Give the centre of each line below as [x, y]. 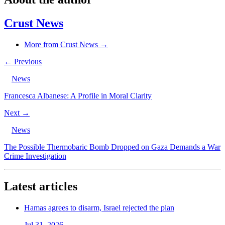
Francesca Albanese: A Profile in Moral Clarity [78, 96]
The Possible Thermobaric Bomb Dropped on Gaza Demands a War [112, 147]
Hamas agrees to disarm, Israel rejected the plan [99, 208]
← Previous [23, 62]
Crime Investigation [35, 156]
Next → [17, 113]
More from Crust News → [66, 45]
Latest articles [41, 187]
